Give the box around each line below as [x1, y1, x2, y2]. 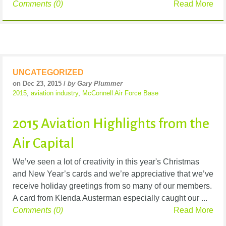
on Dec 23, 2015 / [13, 79, 68, 87]
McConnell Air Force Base [82, 89, 158, 97]
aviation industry [31, 89, 78, 97]
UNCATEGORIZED [13, 68, 84, 77]
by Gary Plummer [68, 79, 123, 87]
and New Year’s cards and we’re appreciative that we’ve [13, 169, 213, 178]
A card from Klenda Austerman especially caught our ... [13, 193, 207, 202]
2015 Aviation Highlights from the [13, 116, 209, 131]
